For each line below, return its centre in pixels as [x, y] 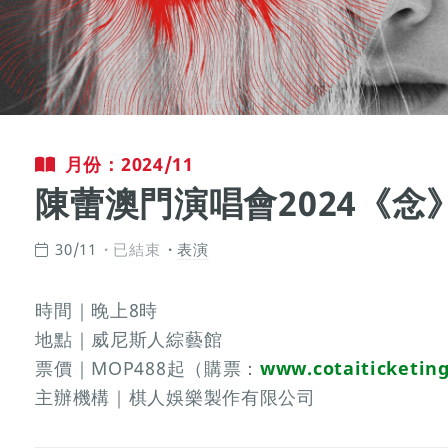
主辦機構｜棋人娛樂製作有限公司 [175, 397]
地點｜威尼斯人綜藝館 [129, 339]
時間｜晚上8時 [97, 310]
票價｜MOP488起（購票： [148, 368]
